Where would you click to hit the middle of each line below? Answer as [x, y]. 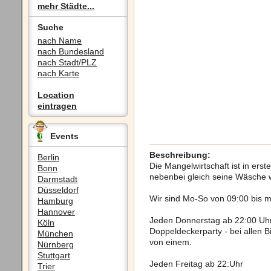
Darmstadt [57, 179]
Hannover [56, 212]
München [55, 233]
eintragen [57, 106]
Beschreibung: [180, 155]
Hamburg [55, 201]
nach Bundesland [71, 51]
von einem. [171, 242]
